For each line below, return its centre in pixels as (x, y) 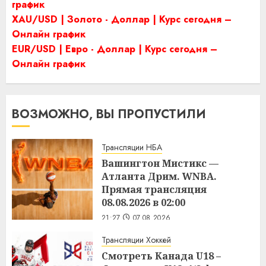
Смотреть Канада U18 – (161, 256)
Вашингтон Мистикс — (160, 163)
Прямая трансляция (154, 189)
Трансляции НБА (132, 147)
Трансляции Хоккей (136, 240)
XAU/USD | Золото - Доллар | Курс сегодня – (122, 19)
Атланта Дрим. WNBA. (159, 176)
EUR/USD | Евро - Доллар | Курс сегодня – (115, 49)
